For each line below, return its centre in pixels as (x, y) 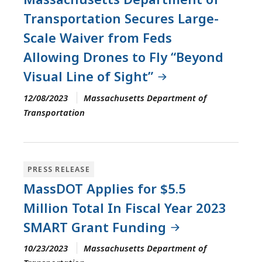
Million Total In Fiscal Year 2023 (125, 207)
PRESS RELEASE (59, 169)
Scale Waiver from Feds (98, 38)
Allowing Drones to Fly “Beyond (123, 57)
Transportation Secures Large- (121, 18)
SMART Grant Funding (95, 227)
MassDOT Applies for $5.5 (105, 188)
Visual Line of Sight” (90, 76)
